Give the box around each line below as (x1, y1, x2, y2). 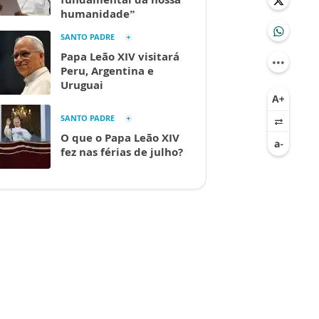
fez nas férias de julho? (61, 145, 183, 159)
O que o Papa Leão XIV (61, 130, 179, 145)
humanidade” (61, 6, 135, 21)
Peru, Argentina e (61, 63, 154, 78)
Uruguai (61, 78, 103, 92)
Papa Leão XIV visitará (61, 49, 179, 63)
